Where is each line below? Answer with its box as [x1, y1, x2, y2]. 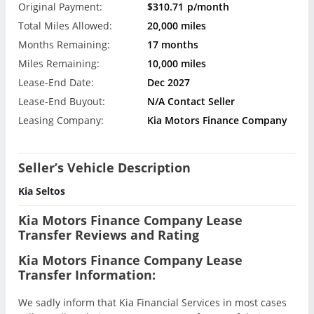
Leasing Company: [18, 114, 104, 128]
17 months [147, 38, 199, 52]
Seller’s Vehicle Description [18, 158, 191, 176]
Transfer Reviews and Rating [18, 226, 199, 243]
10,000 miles [147, 57, 207, 71]
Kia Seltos [18, 184, 65, 198]
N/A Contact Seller [147, 95, 235, 109]
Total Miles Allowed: [18, 19, 112, 33]
